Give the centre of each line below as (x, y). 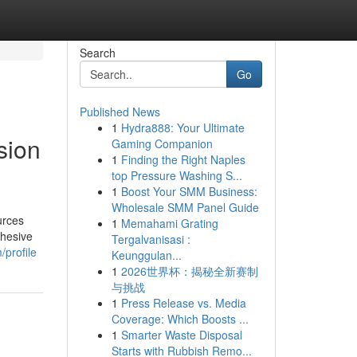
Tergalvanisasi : (151, 239)
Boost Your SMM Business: (189, 191)
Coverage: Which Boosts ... (180, 319)
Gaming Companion (162, 143)
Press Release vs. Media (183, 303)
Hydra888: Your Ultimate (182, 127)
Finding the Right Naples (183, 159)
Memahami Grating (169, 223)
